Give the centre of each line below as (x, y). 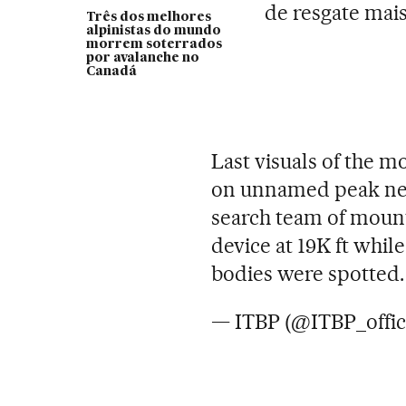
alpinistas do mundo (153, 30)
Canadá (111, 71)
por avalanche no (142, 58)
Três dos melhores (148, 17)
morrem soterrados (154, 44)
